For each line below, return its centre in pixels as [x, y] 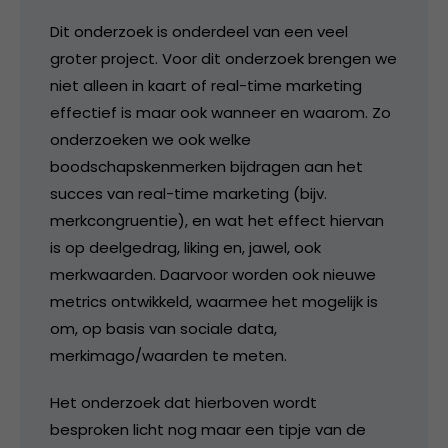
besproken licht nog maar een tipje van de [208, 430]
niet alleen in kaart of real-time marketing [206, 86]
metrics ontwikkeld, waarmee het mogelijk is [214, 302]
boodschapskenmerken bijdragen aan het [206, 167]
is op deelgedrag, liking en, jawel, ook [185, 248]
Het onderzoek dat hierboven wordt [183, 403]
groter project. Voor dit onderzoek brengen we [223, 59]
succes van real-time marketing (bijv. [188, 194]
